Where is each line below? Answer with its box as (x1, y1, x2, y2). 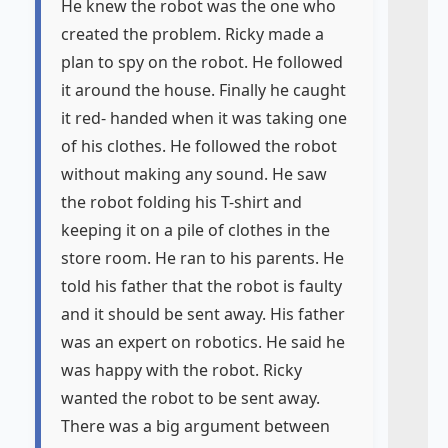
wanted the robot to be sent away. (61, 387, 320, 409)
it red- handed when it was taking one (61, 107, 347, 129)
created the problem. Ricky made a (61, 23, 324, 45)
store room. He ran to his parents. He (61, 247, 344, 269)
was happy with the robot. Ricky (61, 359, 302, 381)
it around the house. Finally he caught (61, 79, 346, 101)
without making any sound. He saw (61, 163, 327, 185)
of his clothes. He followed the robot (61, 135, 337, 157)
